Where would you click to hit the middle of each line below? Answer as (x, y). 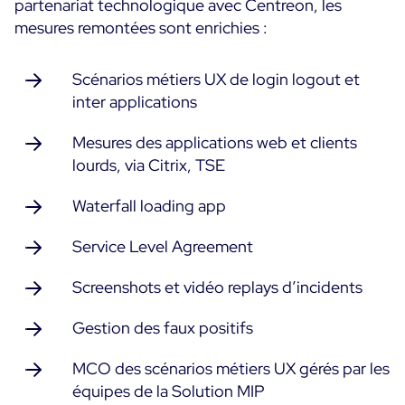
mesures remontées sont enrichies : (141, 28)
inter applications (135, 102)
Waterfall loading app (149, 206)
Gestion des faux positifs (163, 328)
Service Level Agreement (163, 246)
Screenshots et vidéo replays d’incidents (217, 287)
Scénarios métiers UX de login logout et (216, 79)
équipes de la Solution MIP (169, 391)
